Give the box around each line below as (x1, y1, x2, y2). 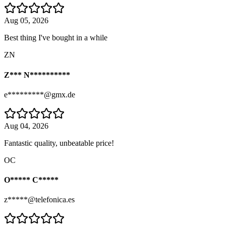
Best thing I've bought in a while (4, 33, 107, 42)
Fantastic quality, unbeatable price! (4, 138, 114, 147)
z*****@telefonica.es (4, 195, 75, 204)
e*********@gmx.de (4, 90, 75, 99)
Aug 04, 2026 (4, 121, 48, 130)
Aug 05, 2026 (4, 16, 48, 25)
